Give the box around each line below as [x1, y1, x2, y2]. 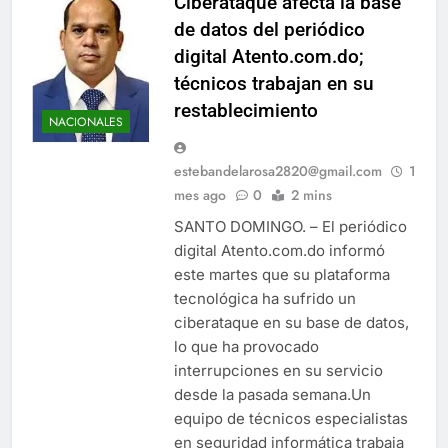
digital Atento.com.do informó [174, 241, 385, 260]
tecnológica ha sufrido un [174, 289, 356, 308]
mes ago [174, 185, 226, 205]
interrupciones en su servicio [174, 361, 383, 380]
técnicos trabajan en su [174, 72, 374, 95]
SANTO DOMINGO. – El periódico [174, 217, 407, 236]
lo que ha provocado [174, 337, 319, 356]
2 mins [291, 185, 332, 205]
